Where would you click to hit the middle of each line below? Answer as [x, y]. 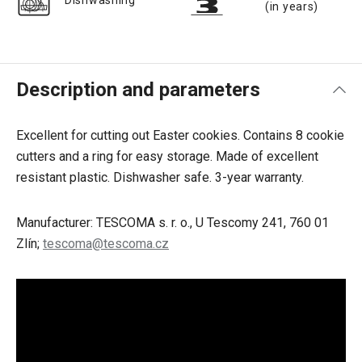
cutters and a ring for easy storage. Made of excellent [167, 156]
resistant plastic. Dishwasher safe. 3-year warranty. [160, 177]
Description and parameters [138, 90]
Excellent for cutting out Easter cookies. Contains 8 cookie [180, 135]
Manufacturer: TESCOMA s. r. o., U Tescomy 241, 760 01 [173, 223]
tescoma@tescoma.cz [106, 244]
